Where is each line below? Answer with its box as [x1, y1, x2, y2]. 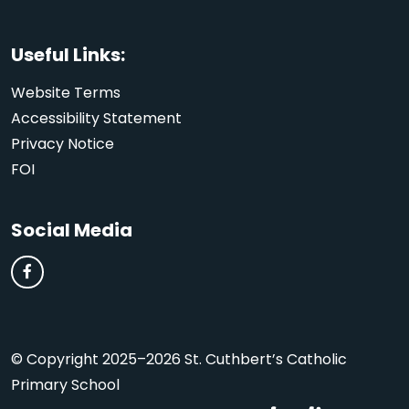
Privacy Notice [11, 132, 114, 154]
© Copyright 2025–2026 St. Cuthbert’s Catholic [11, 348, 347, 370]
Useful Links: [11, 41, 125, 68]
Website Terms [11, 81, 121, 103]
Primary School [11, 373, 120, 395]
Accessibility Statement [11, 107, 182, 129]
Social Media [11, 216, 132, 243]
